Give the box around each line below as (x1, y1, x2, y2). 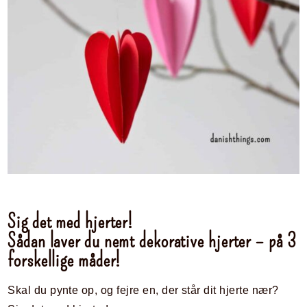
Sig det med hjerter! (8, 209, 134, 234)
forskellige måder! (8, 247, 121, 272)
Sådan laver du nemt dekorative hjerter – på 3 (8, 228, 297, 253)
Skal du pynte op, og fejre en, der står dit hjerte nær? (8, 284, 279, 296)
